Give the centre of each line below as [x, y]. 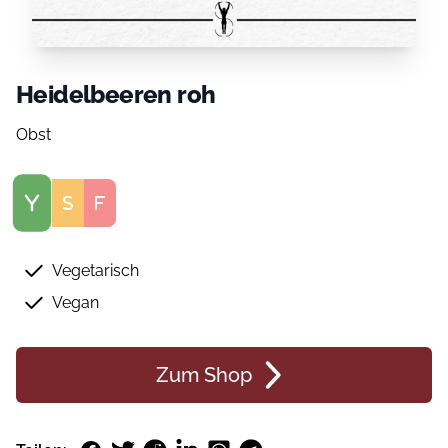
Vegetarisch [95, 270]
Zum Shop [204, 375]
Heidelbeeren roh [116, 94]
